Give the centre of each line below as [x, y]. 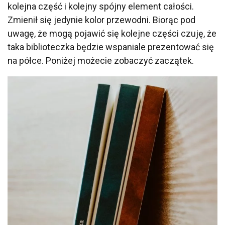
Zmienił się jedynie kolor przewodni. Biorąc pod [101, 20]
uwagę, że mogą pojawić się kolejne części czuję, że [112, 34]
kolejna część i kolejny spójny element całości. [101, 7]
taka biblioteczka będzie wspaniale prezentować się [111, 47]
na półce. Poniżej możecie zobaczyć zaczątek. [101, 61]
